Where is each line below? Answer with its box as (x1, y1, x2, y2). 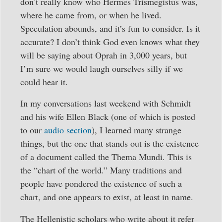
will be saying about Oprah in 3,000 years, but (20, 49, 187, 61)
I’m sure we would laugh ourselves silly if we (20, 62, 183, 75)
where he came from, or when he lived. (20, 9, 162, 21)
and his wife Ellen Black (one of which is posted (20, 111, 195, 123)
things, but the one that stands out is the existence (20, 137, 199, 150)
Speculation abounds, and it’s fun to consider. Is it (20, 22, 200, 35)
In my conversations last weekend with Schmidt (20, 97, 191, 110)
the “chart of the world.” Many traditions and (20, 164, 182, 176)
